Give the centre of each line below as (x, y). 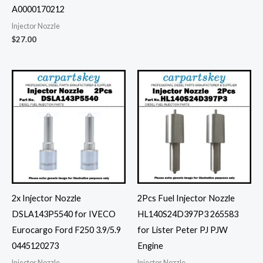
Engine (150, 246)
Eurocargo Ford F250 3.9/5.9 (66, 230)
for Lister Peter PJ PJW (183, 230)
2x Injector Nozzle (46, 198)
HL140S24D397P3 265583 (188, 214)
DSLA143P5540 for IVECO (64, 214)
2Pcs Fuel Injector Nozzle (186, 198)
